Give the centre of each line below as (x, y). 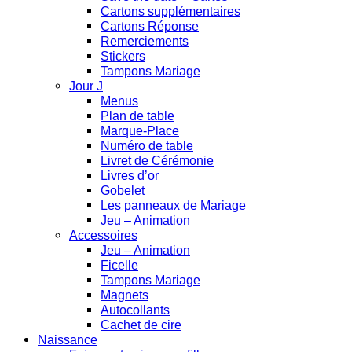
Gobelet (123, 191)
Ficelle (119, 265)
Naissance (68, 340)
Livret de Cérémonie (157, 161)
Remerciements (145, 41)
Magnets (125, 295)
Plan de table (137, 116)
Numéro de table (147, 146)
